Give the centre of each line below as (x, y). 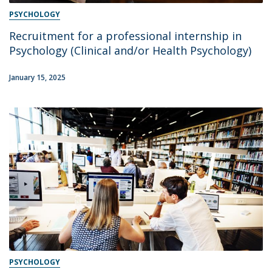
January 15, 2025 (37, 78)
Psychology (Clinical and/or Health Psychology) (130, 51)
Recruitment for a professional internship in (125, 36)
